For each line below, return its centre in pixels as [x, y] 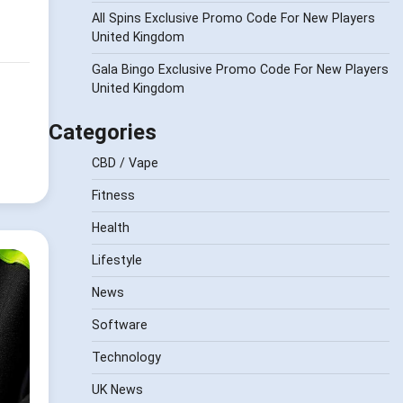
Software [119, 325]
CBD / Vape [125, 163]
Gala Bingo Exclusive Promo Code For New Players [240, 70]
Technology [126, 358]
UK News [117, 390]
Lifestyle [116, 260]
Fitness [113, 196]
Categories [102, 133]
